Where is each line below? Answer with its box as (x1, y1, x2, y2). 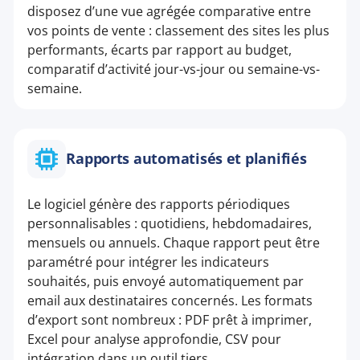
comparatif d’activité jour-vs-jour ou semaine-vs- (27, 59, 321, 78)
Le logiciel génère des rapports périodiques (27, 194, 291, 213)
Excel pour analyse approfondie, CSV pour (27, 329, 282, 348)
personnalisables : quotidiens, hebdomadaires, (27, 214, 313, 232)
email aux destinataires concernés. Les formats (27, 291, 313, 309)
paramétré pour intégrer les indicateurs (27, 252, 270, 271)
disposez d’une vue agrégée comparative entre (27, 2, 312, 20)
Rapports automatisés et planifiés (66, 149, 307, 169)
